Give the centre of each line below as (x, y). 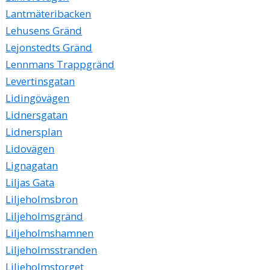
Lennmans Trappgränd (60, 64)
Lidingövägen (38, 98)
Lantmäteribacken (49, 14)
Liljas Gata (30, 183)
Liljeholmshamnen (50, 233)
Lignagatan (32, 166)
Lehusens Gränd (44, 31)
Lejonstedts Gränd (49, 48)
